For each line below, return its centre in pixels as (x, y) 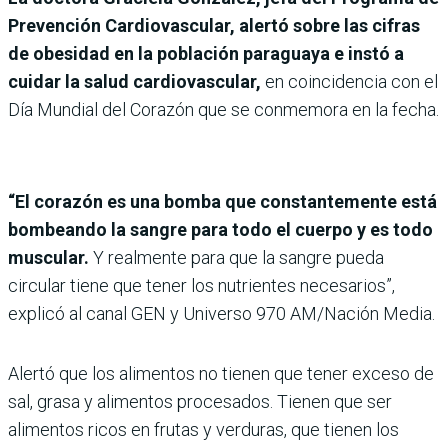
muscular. (48, 257)
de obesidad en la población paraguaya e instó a (206, 53)
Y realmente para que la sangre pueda (236, 257)
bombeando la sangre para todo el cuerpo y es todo (220, 229)
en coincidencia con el (351, 81)
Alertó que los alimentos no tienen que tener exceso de (221, 373)
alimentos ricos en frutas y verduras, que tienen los (203, 429)
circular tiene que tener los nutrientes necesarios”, (201, 285)
